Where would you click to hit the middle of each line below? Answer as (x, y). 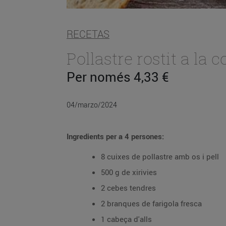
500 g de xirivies (129, 172)
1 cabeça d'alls (126, 219)
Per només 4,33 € (118, 77)
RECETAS (88, 34)
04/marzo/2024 (92, 105)
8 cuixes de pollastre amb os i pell (160, 156)
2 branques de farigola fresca (151, 203)
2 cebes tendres (128, 188)
